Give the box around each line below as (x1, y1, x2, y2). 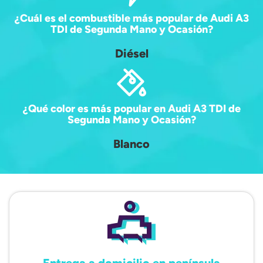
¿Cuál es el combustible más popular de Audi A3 (14, 11, 249, 25)
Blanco (113, 136, 150, 151)
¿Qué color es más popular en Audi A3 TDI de (22, 102, 241, 115)
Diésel (114, 46, 149, 60)
